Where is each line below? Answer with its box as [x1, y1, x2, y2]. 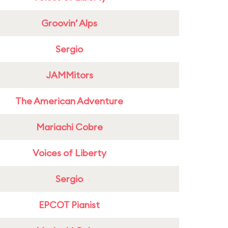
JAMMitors [45, 69, 93, 81]
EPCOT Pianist [39, 199, 100, 211]
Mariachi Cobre [36, 121, 103, 133]
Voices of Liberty [32, 147, 106, 159]
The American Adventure [15, 95, 123, 107]
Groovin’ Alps [41, 17, 97, 29]
